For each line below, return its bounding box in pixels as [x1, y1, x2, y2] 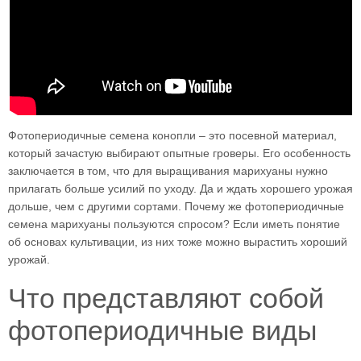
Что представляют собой [8, 283, 324, 314]
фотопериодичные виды [8, 315, 317, 346]
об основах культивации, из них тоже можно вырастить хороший [8, 235, 347, 249]
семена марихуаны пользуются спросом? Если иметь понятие [8, 218, 340, 231]
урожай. [8, 253, 50, 267]
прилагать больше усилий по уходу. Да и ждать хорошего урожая [8, 182, 353, 196]
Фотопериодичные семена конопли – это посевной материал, [8, 129, 337, 143]
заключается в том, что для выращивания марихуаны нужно [8, 164, 328, 178]
